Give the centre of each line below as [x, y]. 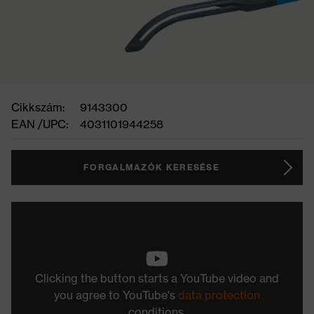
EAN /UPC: [40, 124]
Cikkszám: [38, 107]
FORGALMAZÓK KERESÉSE [151, 167]
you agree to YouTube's [116, 295]
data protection [219, 295]
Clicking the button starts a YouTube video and [157, 278]
